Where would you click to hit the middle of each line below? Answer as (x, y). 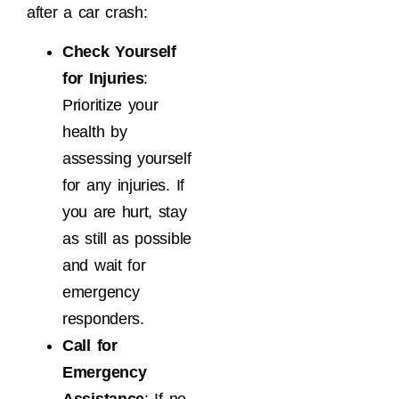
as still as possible (127, 239)
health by (95, 132)
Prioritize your (110, 106)
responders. (103, 319)
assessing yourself (127, 159)
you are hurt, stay (125, 212)
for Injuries (103, 79)
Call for (90, 346)
